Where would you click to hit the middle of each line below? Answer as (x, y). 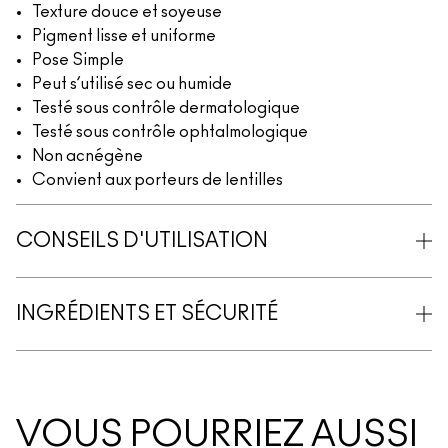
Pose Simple (78, 60)
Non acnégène (87, 156)
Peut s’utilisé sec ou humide (132, 84)
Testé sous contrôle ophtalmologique (170, 132)
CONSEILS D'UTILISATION (142, 241)
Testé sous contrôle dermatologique (166, 108)
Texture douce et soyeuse (127, 12)
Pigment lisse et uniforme (124, 36)
